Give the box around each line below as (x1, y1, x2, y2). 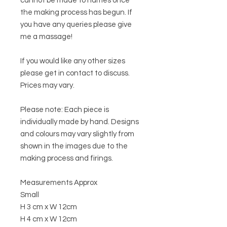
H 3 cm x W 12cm (20, 203, 77, 211)
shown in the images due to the (20, 142, 128, 150)
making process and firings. (20, 155, 115, 163)
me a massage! (20, 33, 72, 41)
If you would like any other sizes (20, 57, 125, 65)
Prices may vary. (20, 82, 74, 90)
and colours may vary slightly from (20, 130, 134, 138)
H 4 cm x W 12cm (20, 215, 79, 223)
